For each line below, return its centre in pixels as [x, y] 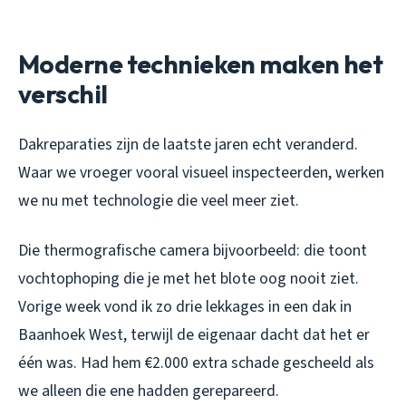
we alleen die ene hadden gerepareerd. [149, 391]
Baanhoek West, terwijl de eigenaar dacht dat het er [194, 335]
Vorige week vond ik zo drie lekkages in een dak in [185, 307]
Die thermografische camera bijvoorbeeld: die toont [193, 251]
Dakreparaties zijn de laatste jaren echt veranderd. [188, 145]
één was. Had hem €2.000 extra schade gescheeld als [196, 363]
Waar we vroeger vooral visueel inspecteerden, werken [201, 173]
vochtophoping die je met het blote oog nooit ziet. [188, 279]
